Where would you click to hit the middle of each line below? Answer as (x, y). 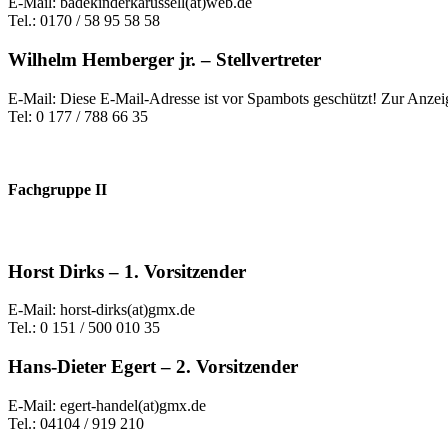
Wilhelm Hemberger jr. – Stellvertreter (164, 59)
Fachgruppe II (57, 189)
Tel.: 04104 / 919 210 (76, 423)
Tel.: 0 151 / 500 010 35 (84, 328)
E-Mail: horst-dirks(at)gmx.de (101, 310)
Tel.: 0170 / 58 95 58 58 (84, 21)
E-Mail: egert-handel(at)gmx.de (107, 405)
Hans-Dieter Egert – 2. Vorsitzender (153, 367)
